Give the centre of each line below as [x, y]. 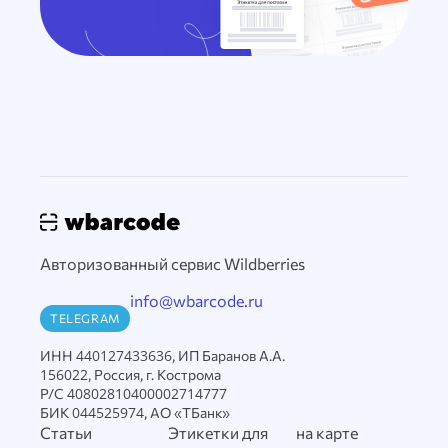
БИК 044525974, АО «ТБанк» [135, 412]
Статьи [66, 432]
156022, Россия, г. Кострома [130, 374]
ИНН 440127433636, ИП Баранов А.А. [162, 355]
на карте [327, 432]
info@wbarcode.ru [196, 300]
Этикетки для [218, 432]
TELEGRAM [85, 317]
